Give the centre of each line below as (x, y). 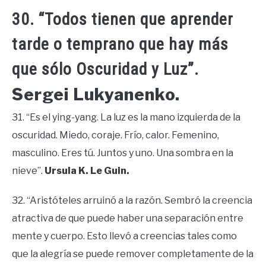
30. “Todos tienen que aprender (123, 20)
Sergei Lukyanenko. (96, 95)
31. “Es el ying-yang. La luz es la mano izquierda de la (126, 118)
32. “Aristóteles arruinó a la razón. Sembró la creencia (132, 201)
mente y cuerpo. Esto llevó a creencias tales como (124, 236)
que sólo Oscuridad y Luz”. (105, 69)
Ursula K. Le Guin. (87, 171)
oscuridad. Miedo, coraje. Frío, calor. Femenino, (115, 135)
